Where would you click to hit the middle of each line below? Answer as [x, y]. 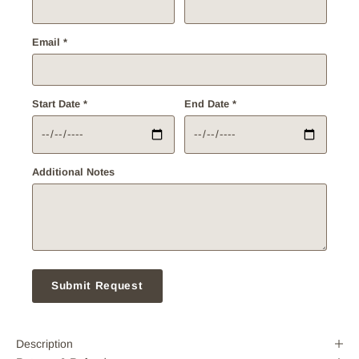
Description [44, 343]
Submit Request [97, 285]
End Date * [210, 103]
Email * [50, 42]
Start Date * [60, 103]
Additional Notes [73, 171]
